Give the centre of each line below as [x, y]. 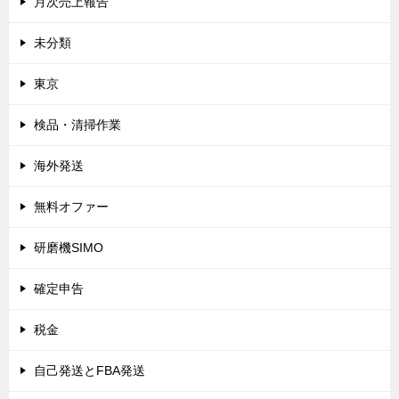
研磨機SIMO [69, 248]
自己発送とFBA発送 [90, 371]
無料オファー [71, 207]
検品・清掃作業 [77, 125]
